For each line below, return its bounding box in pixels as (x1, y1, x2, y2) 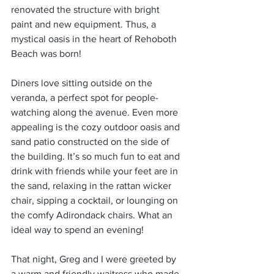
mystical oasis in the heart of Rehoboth (11, 34, 179, 44)
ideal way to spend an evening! (11, 224, 144, 235)
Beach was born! (11, 48, 81, 59)
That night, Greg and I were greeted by (11, 254, 179, 264)
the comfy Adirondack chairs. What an (11, 210, 175, 220)
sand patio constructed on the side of (11, 136, 172, 147)
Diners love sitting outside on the (11, 78, 155, 88)
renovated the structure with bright (11, 4, 162, 15)
